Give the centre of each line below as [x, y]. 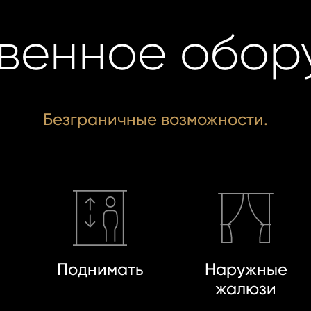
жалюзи [246, 288]
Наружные [246, 269]
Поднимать [100, 269]
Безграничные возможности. [155, 119]
